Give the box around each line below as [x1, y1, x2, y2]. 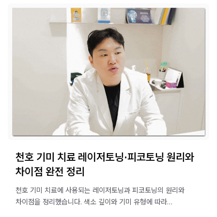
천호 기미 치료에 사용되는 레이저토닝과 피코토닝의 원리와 [15, 186, 185, 195]
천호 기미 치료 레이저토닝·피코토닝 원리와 [15, 150, 194, 164]
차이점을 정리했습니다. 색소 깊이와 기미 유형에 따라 [15, 197, 167, 207]
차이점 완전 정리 [15, 164, 85, 179]
